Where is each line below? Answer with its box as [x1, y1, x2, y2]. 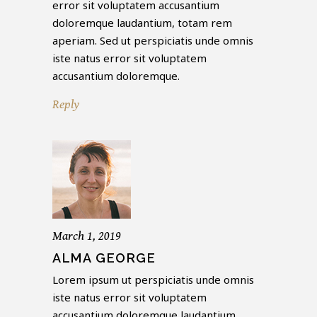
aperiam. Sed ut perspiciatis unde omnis [52, 33, 253, 48]
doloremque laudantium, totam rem [52, 16, 232, 30]
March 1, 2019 [52, 229, 121, 244]
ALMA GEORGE [52, 250, 156, 266]
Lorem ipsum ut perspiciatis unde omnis [52, 272, 254, 287]
